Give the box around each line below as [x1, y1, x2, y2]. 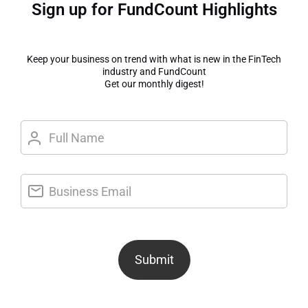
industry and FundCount [102, 66, 206, 77]
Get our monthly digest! [104, 78, 204, 89]
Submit [134, 252, 174, 267]
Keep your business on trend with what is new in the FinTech [27, 54, 281, 65]
